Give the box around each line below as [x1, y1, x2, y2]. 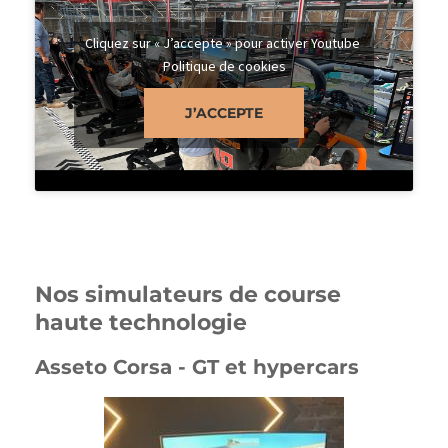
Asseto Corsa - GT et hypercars [35, 355, 359, 380]
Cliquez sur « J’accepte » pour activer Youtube [85, 33, 363, 52]
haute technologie [35, 309, 247, 337]
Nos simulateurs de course [35, 281, 341, 309]
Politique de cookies [162, 56, 286, 75]
